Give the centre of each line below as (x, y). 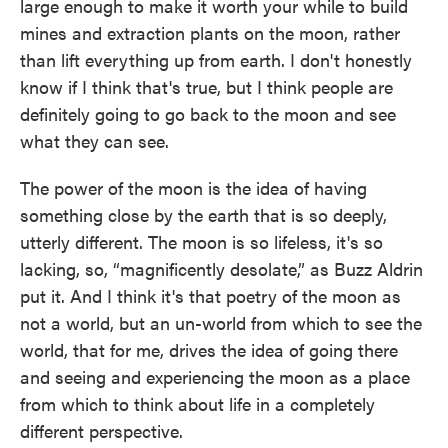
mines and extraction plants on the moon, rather (210, 32)
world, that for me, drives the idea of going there (209, 349)
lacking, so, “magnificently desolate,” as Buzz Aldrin (221, 268)
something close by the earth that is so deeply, (203, 214)
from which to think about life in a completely (197, 403)
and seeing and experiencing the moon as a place (215, 376)
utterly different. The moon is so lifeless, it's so (201, 241)
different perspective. (101, 430)
